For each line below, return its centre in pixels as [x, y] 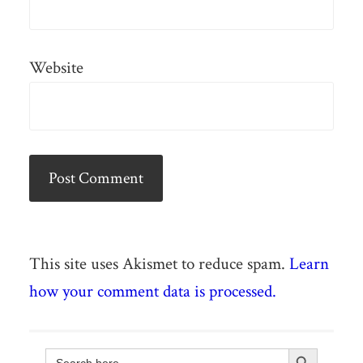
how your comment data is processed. [152, 292]
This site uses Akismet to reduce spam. [159, 264]
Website [56, 68]
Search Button [310, 348]
